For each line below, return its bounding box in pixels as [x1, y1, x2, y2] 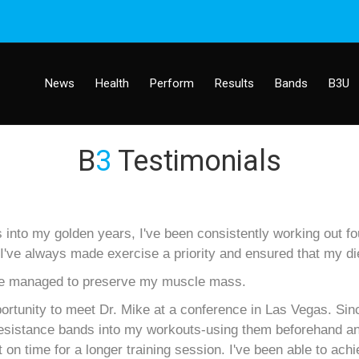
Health [95, 76, 129, 91]
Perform [150, 76, 194, 91]
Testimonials [111, 144, 281, 178]
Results [215, 76, 254, 91]
